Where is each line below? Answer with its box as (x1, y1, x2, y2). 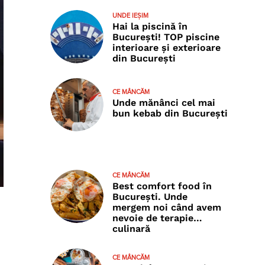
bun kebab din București (112, 108, 228, 119)
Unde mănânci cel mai (112, 97, 215, 109)
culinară (112, 223, 150, 235)
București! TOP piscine (112, 31, 219, 43)
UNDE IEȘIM (112, 12, 148, 19)
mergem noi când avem (112, 202, 221, 214)
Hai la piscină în (112, 20, 188, 32)
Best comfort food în (112, 180, 212, 192)
